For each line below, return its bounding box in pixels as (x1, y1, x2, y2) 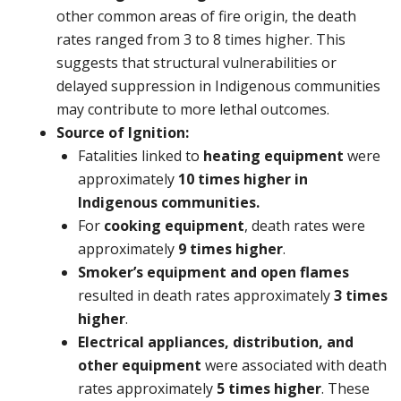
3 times (334, 285, 388, 305)
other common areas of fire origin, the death (56, 5, 356, 26)
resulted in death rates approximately (78, 285, 334, 305)
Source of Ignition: (56, 122, 189, 142)
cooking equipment (104, 215, 244, 235)
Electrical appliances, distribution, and (78, 331, 354, 352)
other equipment (78, 354, 201, 375)
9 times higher (178, 238, 283, 259)
